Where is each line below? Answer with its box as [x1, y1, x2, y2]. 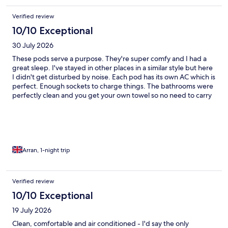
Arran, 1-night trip [22, 146, 70, 155]
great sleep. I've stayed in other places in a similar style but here [12, 63, 213, 73]
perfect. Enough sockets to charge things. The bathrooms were [12, 81, 213, 91]
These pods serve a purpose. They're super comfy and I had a [12, 54, 207, 64]
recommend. [12, 118, 53, 128]
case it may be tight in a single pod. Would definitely [12, 109, 177, 119]
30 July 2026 [12, 41, 53, 50]
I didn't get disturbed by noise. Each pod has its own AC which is [12, 72, 215, 82]
